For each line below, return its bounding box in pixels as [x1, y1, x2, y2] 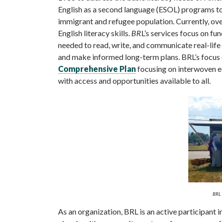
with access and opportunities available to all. [58, 76, 211, 86]
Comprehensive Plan [58, 64, 136, 74]
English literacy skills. [58, 28, 131, 38]
